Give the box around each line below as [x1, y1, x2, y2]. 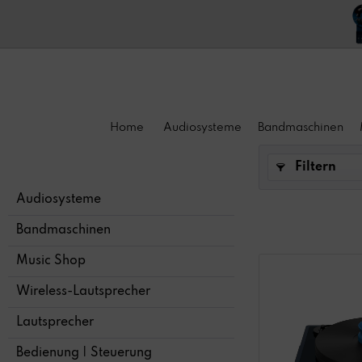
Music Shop [16, 255, 86, 268]
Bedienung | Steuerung [16, 347, 152, 360]
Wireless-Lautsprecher [16, 285, 150, 299]
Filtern [292, 161, 336, 175]
